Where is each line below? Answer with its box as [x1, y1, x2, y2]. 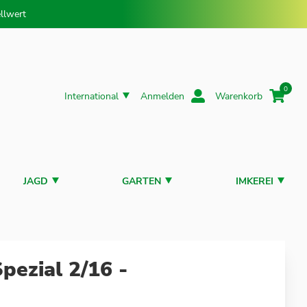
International [64, 89, 119, 103]
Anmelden [140, 89, 184, 103]
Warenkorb [215, 89, 262, 103]
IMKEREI [235, 174, 273, 188]
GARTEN [122, 174, 162, 188]
